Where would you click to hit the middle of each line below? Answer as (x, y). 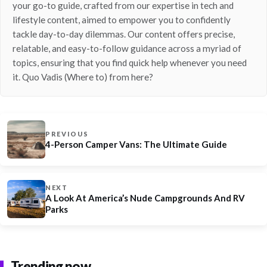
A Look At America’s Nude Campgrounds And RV (145, 198)
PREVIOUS (67, 133)
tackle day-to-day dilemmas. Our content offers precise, (124, 34)
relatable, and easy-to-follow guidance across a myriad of (127, 48)
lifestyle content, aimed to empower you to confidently (122, 19)
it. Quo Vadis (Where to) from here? (83, 77)
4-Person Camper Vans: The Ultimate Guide (136, 144)
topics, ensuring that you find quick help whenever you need (130, 62)
